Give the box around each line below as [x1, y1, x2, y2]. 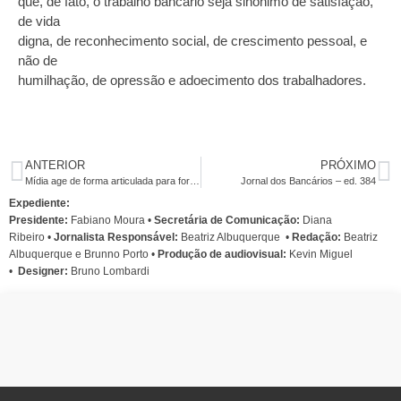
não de [18, 53, 57, 69]
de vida [18, 13, 60, 30]
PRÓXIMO [320, 158, 376, 173]
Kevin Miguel [286, 248, 353, 261]
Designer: [18, 265, 71, 278]
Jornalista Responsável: [51, 231, 178, 244]
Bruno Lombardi [71, 265, 149, 278]
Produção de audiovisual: [158, 248, 286, 261]
